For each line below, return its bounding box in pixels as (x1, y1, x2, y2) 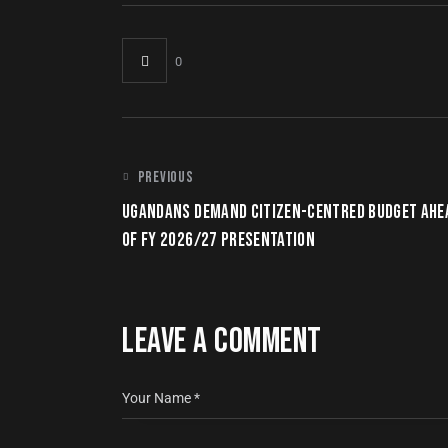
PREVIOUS (137, 167, 194, 187)
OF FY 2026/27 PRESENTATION (122, 228, 316, 252)
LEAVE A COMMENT (122, 319, 322, 363)
